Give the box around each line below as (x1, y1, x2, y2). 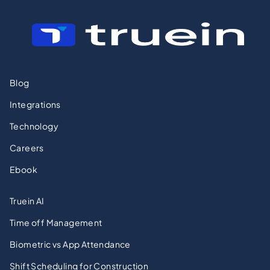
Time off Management (10, 216, 102, 228)
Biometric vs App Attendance (10, 238, 131, 250)
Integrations (10, 98, 61, 110)
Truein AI (10, 195, 45, 206)
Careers (10, 142, 44, 153)
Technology (10, 120, 58, 131)
